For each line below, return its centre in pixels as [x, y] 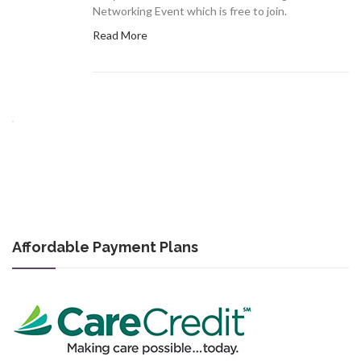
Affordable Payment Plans [105, 247]
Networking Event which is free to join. [190, 11]
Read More [120, 35]
